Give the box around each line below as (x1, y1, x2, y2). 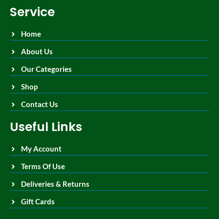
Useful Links (10, 118, 82, 136)
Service (10, 3, 55, 21)
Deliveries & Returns (21, 179, 89, 189)
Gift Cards (21, 197, 55, 206)
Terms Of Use (21, 162, 65, 171)
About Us (21, 47, 53, 56)
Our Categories (21, 65, 72, 74)
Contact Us (21, 100, 58, 109)
